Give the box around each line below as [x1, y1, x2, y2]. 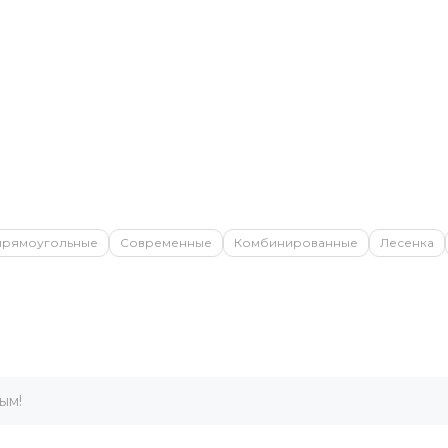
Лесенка [380, 235, 434, 251]
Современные [120, 235, 212, 251]
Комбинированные [234, 235, 358, 251]
